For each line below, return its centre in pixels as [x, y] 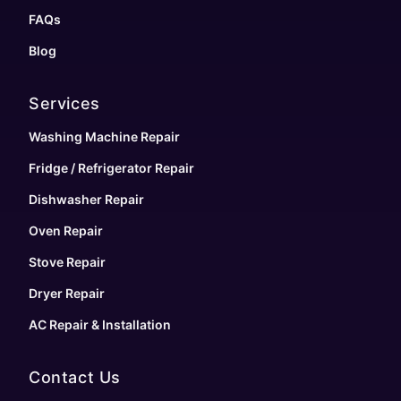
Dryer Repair [67, 294]
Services [64, 104]
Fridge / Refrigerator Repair [111, 168]
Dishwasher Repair [86, 200]
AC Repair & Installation [100, 325]
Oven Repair [66, 231]
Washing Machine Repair [104, 137]
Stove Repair [67, 262]
